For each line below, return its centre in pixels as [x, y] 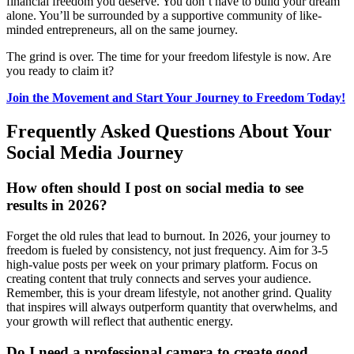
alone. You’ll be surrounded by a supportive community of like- [164, 16]
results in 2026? [57, 205]
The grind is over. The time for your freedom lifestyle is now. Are [169, 57]
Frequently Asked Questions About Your [169, 132]
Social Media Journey [95, 153]
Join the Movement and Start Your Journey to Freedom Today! [176, 98]
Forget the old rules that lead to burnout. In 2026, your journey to [168, 235]
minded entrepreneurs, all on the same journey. [122, 30]
